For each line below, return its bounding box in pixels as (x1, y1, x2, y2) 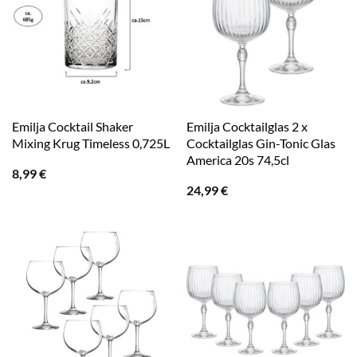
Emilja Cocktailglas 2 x (186, 119, 308, 135)
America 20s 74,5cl (186, 152, 289, 168)
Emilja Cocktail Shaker (11, 119, 133, 135)
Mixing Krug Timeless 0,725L (11, 135, 170, 151)
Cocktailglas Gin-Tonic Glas (186, 135, 335, 151)
